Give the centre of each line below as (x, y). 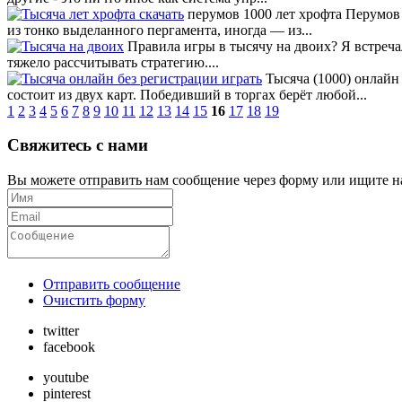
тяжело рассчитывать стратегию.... (113, 62)
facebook (69, 346)
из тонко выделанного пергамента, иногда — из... (160, 30)
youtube (66, 377)
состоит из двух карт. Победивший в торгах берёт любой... (187, 94)
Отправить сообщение (112, 284)
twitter (61, 330)
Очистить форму (94, 300)
